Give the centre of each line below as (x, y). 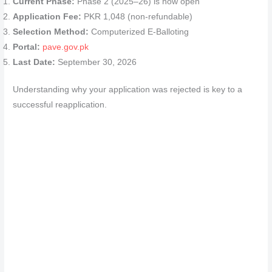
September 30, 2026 (96, 62)
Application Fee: (47, 16)
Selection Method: (51, 32)
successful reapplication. (60, 105)
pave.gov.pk (66, 47)
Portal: (27, 47)
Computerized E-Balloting (139, 32)
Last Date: (34, 62)
